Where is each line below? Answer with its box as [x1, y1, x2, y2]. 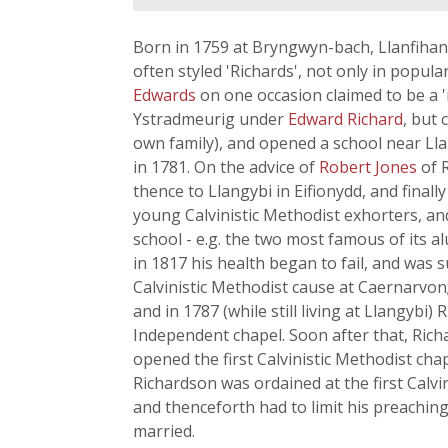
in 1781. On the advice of [133, 156, 319, 178]
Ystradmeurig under [133, 108, 288, 130]
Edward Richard [288, 108, 403, 130]
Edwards [133, 84, 200, 106]
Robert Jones [319, 156, 421, 178]
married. [133, 420, 195, 442]
